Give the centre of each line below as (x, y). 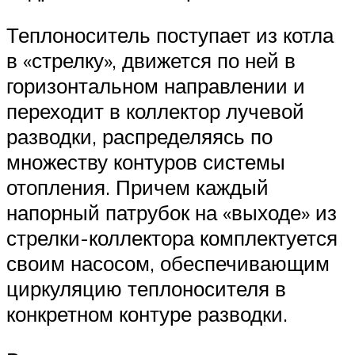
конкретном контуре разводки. (147, 314)
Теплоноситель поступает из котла (170, 35)
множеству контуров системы (146, 162)
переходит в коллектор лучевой (155, 111)
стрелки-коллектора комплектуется (172, 238)
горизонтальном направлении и (156, 86)
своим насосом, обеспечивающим (168, 263)
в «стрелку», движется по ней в (151, 61)
